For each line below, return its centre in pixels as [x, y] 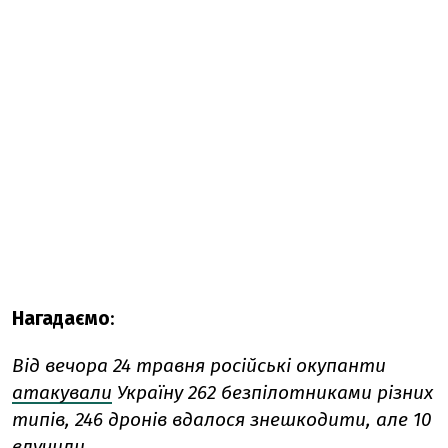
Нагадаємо [61, 319]
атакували [62, 393]
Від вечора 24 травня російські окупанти [199, 366]
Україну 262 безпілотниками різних [272, 393]
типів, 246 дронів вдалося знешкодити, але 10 [222, 420]
